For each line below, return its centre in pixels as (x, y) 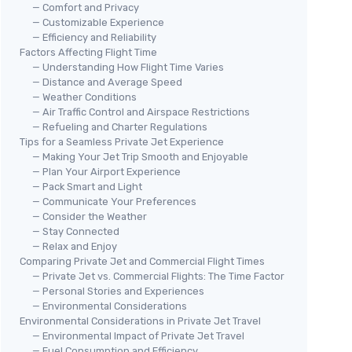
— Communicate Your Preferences (114, 201)
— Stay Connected (76, 231)
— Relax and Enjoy (75, 246)
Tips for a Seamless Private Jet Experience (122, 141)
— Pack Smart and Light (87, 186)
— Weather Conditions (84, 97)
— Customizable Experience (98, 22)
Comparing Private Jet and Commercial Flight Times (142, 261)
